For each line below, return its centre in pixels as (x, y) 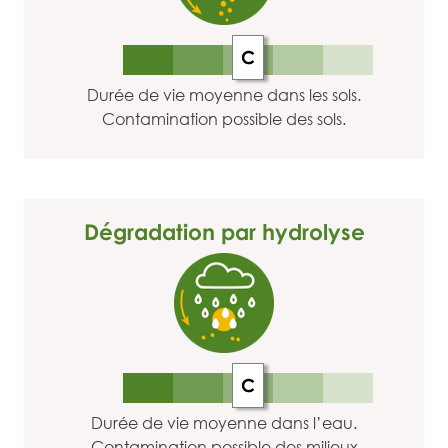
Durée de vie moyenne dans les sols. (224, 95)
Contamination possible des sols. (224, 119)
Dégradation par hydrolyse (224, 231)
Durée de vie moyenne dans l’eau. (224, 423)
